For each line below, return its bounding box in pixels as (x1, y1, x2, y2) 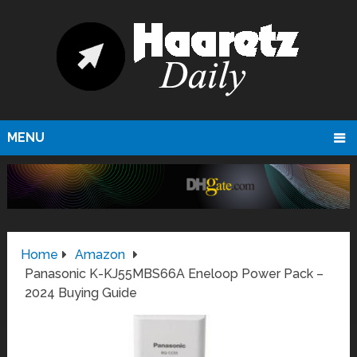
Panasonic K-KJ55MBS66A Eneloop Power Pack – (25, 266, 324, 282)
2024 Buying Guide (25, 285, 138, 301)
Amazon (75, 247, 126, 263)
